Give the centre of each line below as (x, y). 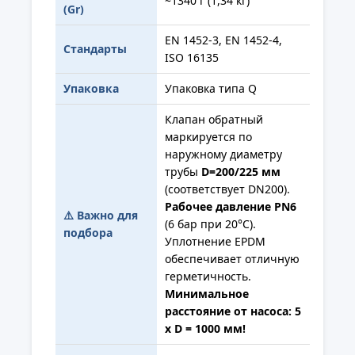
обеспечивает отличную (232, 258)
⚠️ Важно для (101, 215)
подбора (88, 232)
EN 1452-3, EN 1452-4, (223, 40)
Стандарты (95, 48)
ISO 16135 (192, 57)
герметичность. (208, 276)
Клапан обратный (214, 119)
